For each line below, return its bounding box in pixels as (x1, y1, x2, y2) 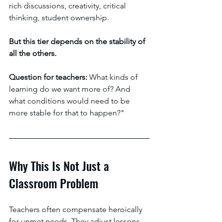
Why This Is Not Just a (9, 157, 112, 174)
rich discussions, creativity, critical (9, 1, 128, 10)
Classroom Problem (9, 174, 98, 192)
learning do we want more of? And (9, 84, 132, 94)
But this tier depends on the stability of (9, 37, 147, 46)
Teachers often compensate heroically (9, 205, 144, 214)
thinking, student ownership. (9, 13, 111, 22)
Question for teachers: (9, 72, 89, 82)
